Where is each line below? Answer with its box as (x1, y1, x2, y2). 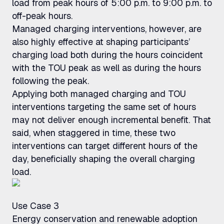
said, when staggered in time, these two (12, 127, 175, 138)
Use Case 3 (12, 200, 59, 211)
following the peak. (12, 75, 89, 86)
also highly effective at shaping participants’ (12, 36, 190, 47)
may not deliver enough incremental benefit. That (12, 114, 211, 125)
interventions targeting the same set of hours (12, 101, 196, 112)
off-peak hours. (12, 10, 72, 21)
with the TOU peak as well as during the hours (12, 62, 201, 73)
